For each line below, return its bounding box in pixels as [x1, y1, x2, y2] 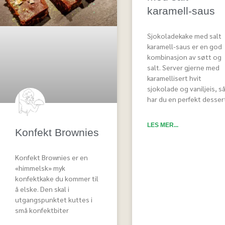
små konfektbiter [15, 205, 69, 215]
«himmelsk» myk [15, 163, 65, 173]
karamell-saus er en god [147, 42, 222, 51]
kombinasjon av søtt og [147, 52, 221, 62]
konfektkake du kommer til [15, 174, 98, 183]
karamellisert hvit [147, 73, 201, 83]
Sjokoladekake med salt [147, 31, 221, 41]
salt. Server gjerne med [147, 63, 219, 72]
